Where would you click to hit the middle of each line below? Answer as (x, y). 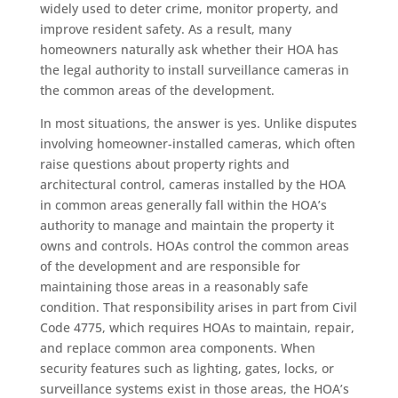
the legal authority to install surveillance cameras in (194, 69)
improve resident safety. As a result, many (165, 28)
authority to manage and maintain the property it (187, 225)
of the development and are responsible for (170, 266)
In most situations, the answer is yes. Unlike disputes (198, 123)
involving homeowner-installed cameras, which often (197, 143)
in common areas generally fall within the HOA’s (183, 204)
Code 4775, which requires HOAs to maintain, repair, (197, 327)
